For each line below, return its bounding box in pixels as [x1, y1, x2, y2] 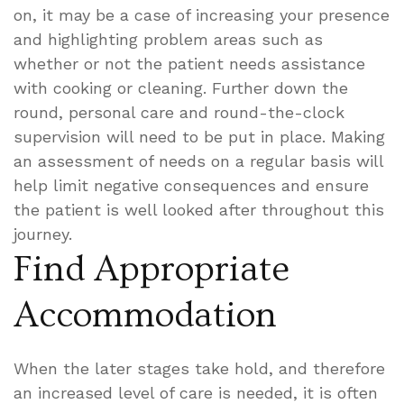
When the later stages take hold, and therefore [14, 358, 385, 378]
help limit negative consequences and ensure [14, 175, 369, 195]
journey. [14, 224, 72, 243]
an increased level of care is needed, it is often [14, 382, 378, 402]
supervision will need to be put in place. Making [14, 126, 385, 146]
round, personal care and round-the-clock [14, 102, 344, 122]
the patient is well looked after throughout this [14, 199, 384, 219]
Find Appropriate [14, 248, 289, 289]
